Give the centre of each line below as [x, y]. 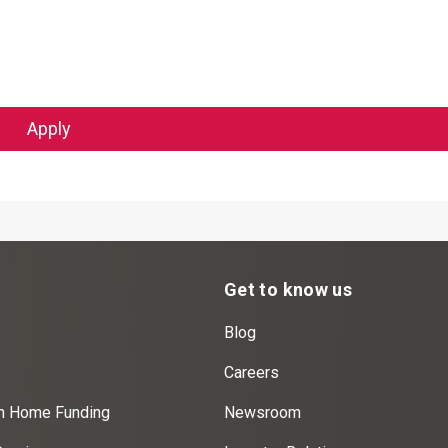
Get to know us [288, 289]
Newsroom [262, 412]
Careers [251, 372]
